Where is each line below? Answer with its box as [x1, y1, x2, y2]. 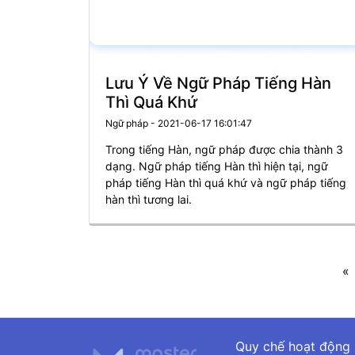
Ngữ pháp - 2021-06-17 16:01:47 [105, 117, 252, 129]
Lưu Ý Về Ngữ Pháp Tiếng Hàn [105, 74, 331, 93]
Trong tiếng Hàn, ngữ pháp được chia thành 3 [105, 143, 343, 156]
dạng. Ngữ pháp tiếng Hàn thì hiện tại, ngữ [105, 159, 328, 173]
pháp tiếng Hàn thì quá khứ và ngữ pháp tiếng [105, 176, 346, 189]
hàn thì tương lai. [105, 193, 192, 206]
